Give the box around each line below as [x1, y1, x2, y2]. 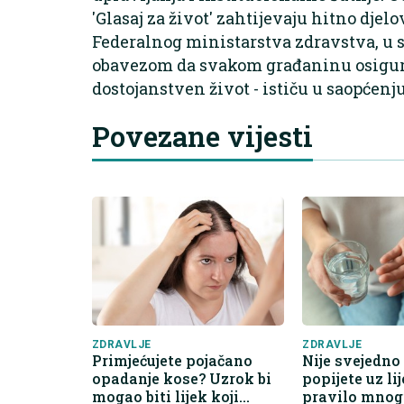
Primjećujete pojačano [92, 350, 252, 370]
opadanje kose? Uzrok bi [92, 368, 271, 388]
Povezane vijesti [92, 117, 313, 154]
